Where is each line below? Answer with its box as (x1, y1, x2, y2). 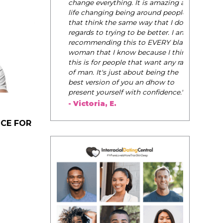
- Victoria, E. (57, 99, 105, 108)
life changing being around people (57, 8, 175, 16)
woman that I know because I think (57, 48, 178, 56)
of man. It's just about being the (57, 68, 167, 76)
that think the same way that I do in (57, 18, 180, 26)
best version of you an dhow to (57, 78, 163, 86)
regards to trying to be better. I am (57, 28, 175, 36)
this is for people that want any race (57, 58, 180, 66)
